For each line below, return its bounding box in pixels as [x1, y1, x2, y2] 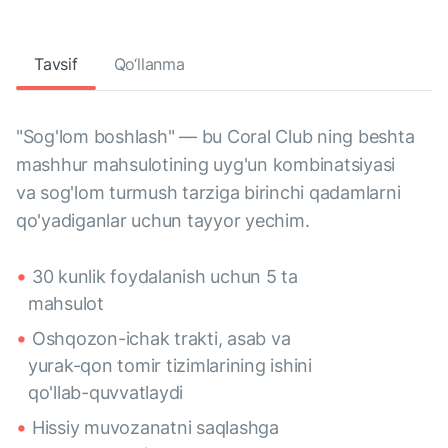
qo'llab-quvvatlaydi [28, 382, 184, 404]
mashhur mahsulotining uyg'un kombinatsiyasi [16, 154, 396, 176]
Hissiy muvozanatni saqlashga [32, 417, 279, 439]
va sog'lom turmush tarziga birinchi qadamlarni [16, 182, 401, 204]
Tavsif [34, 54, 78, 75]
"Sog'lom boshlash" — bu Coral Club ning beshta [16, 126, 415, 148]
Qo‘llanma [113, 54, 185, 75]
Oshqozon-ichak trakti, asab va [32, 328, 291, 350]
